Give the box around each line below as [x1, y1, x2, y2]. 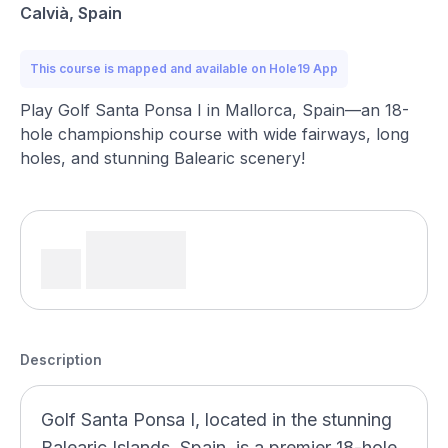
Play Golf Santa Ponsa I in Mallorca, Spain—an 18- [20, 100, 409, 120]
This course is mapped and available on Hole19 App [30, 61, 338, 76]
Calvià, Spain [20, 3, 122, 23]
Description [20, 351, 102, 368]
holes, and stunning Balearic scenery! [20, 148, 305, 168]
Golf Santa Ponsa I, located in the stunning [41, 409, 392, 430]
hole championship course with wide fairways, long [20, 124, 409, 144]
